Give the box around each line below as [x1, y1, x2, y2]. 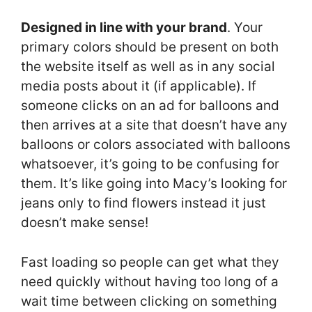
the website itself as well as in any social [21, 58, 275, 75]
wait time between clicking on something [21, 292, 277, 309]
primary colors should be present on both [21, 39, 279, 56]
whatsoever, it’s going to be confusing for [21, 156, 279, 173]
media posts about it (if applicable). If [21, 78, 256, 95]
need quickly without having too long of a [21, 273, 279, 290]
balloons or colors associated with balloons [21, 136, 290, 153]
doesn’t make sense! [21, 214, 148, 231]
